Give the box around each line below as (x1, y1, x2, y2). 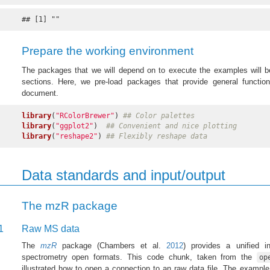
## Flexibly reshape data (105, 132, 207, 141)
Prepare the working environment (21, 45, 193, 58)
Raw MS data (21, 224, 80, 234)
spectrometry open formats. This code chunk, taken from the (21, 253, 257, 262)
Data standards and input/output (21, 166, 225, 183)
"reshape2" (55, 132, 98, 141)
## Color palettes (122, 111, 195, 121)
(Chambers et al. (96, 241, 167, 251)
